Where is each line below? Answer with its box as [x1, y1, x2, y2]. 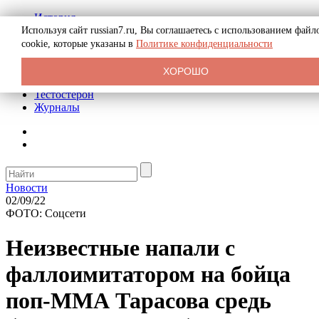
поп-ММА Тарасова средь [6, 288, 271, 314]
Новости [6, 182, 48, 194]
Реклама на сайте [34, 50, 117, 62]
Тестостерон [34, 88, 94, 100]
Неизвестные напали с [6, 235, 235, 261]
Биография [34, 24, 87, 36]
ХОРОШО [162, 66, 209, 77]
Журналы [34, 101, 80, 113]
